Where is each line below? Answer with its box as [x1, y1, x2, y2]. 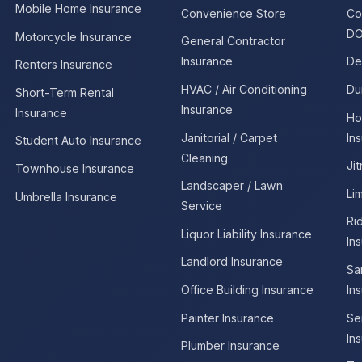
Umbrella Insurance [15, 189, 117, 204]
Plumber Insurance [180, 339, 280, 353]
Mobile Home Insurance [15, 2, 141, 16]
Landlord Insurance [180, 255, 283, 269]
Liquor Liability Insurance [180, 226, 312, 241]
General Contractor [180, 34, 285, 48]
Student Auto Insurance [15, 133, 141, 148]
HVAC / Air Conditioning [180, 82, 307, 97]
